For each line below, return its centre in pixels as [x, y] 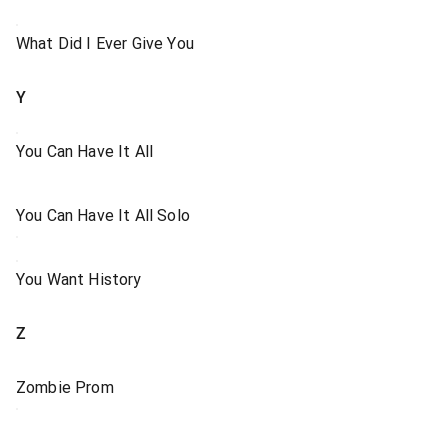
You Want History [79, 279]
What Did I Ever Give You [105, 43]
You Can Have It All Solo [103, 215]
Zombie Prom [65, 387]
